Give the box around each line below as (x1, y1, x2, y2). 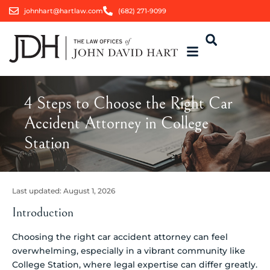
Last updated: (12, 186, 63, 195)
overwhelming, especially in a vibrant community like (12, 245, 245, 256)
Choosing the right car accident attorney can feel (12, 231, 228, 242)
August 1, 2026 (63, 186, 115, 195)
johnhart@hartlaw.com (24, 7, 103, 15)
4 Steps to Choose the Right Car (24, 94, 233, 113)
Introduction (12, 204, 74, 220)
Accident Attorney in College (24, 114, 209, 133)
